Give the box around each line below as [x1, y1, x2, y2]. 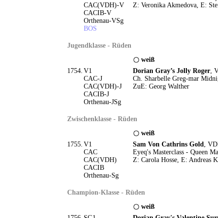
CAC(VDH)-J [83, 83, 122, 90]
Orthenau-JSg [83, 98, 121, 106]
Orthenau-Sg [83, 172, 119, 179]
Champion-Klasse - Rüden [67, 189, 145, 196]
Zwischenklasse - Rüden [67, 115, 137, 123]
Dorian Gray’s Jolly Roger [132, 67, 210, 74]
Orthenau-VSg [83, 17, 124, 24]
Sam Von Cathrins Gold [132, 141, 204, 148]
